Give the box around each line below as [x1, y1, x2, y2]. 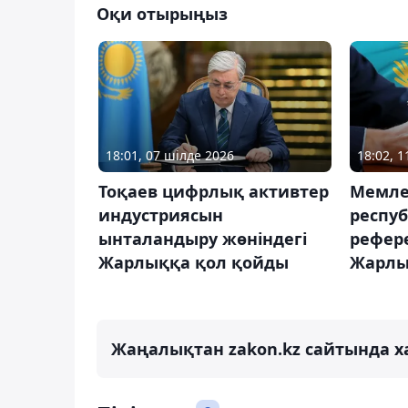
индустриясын [98, 203, 223, 226]
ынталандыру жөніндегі [98, 227, 307, 250]
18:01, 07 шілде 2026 [106, 146, 234, 164]
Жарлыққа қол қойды [98, 250, 289, 273]
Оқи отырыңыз [97, 2, 228, 25]
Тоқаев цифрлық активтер [98, 179, 329, 202]
